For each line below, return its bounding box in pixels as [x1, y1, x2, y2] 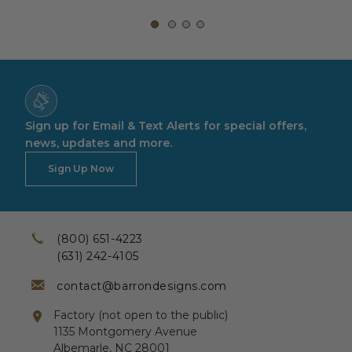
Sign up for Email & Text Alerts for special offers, [25, 118, 306, 133]
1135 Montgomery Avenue [53, 324, 197, 339]
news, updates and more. [25, 135, 172, 150]
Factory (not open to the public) [53, 307, 228, 322]
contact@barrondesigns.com [57, 278, 227, 293]
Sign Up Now [48, 162, 114, 174]
